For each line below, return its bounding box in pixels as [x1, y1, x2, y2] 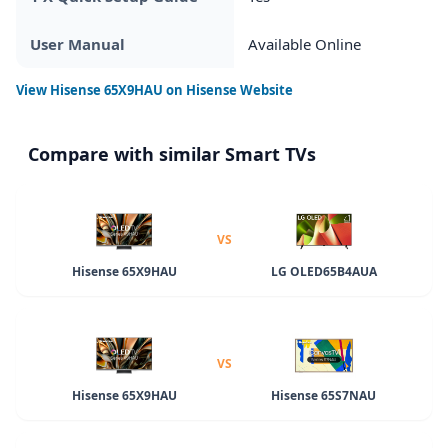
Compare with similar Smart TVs [28, 141, 316, 166]
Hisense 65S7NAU [271, 386, 377, 404]
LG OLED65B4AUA [270, 262, 377, 280]
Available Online [248, 33, 361, 54]
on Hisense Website [163, 80, 293, 99]
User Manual [30, 33, 125, 54]
